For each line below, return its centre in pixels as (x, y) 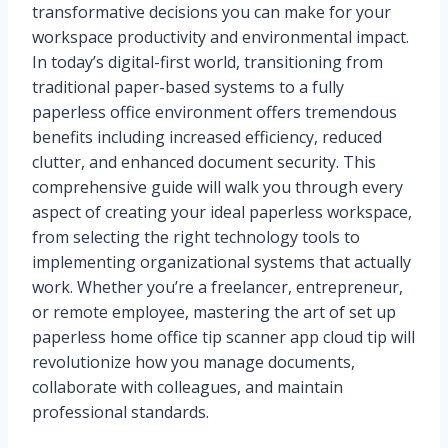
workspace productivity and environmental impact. (220, 37)
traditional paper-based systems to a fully (188, 87)
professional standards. (120, 412)
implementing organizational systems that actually (221, 262)
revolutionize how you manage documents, (193, 362)
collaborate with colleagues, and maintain (187, 387)
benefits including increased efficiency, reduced (207, 137)
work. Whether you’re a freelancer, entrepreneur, (217, 287)
